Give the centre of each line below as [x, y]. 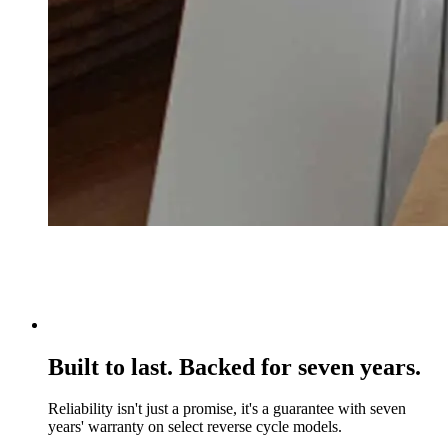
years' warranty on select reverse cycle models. [195, 427]
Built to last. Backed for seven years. [234, 366]
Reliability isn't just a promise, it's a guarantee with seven [227, 409]
